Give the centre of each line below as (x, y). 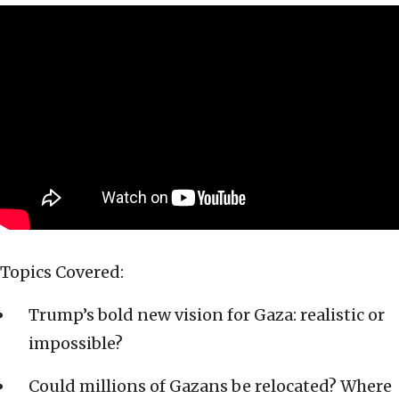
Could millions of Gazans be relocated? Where (210, 387)
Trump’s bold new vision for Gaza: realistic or (207, 315)
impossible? (76, 344)
